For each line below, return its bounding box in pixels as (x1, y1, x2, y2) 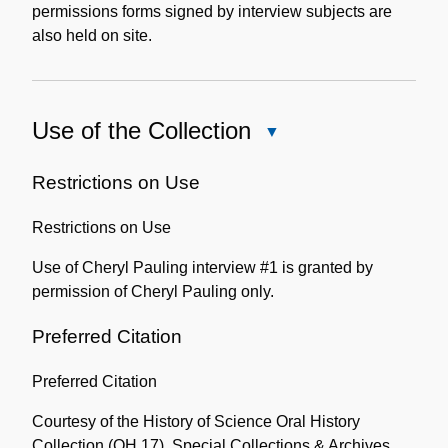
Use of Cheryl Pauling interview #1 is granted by (32, 258, 373, 276)
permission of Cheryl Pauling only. (32, 282, 274, 300)
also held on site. (32, 26, 152, 44)
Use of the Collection (32, 116, 251, 144)
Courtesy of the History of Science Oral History (32, 413, 360, 431)
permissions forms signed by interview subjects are (32, 2, 392, 20)
